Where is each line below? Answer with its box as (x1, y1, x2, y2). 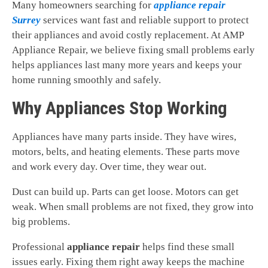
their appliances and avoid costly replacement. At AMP (12, 29, 243, 41)
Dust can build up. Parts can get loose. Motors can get (12, 186, 239, 198)
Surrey (12, 14, 41, 26)
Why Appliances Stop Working (12, 98, 227, 119)
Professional (12, 241, 67, 253)
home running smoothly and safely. (12, 74, 161, 86)
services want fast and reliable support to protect (41, 14, 249, 26)
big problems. (12, 216, 70, 228)
